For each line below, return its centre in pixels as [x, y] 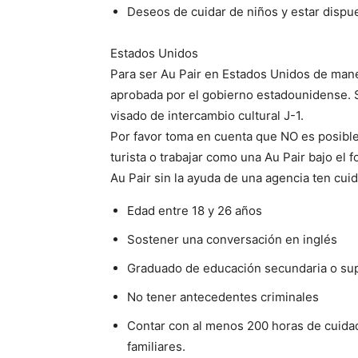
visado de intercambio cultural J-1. [207, 115]
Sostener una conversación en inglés [232, 239]
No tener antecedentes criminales [223, 297]
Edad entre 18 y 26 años [195, 211]
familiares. [156, 346]
